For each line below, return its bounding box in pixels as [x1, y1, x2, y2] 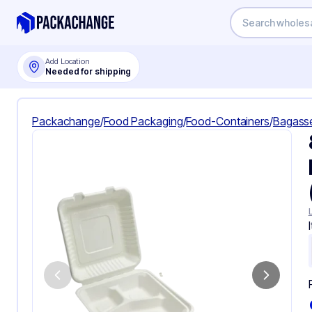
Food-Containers [186, 114, 270, 128]
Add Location [45, 56, 91, 66]
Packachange [32, 114, 100, 128]
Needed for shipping [45, 65, 131, 77]
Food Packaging [103, 114, 183, 128]
